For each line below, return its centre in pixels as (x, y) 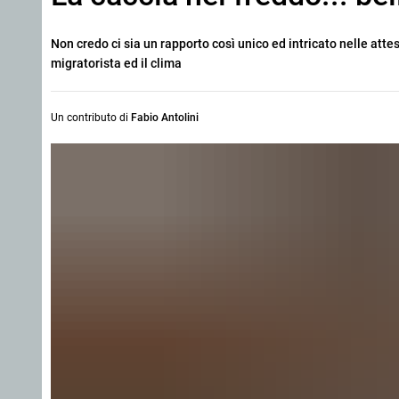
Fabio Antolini (165, 118)
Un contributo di (91, 118)
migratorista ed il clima (116, 63)
